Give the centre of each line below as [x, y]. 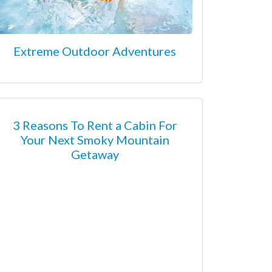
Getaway [95, 154]
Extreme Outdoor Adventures [95, 51]
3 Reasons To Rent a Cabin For [95, 125]
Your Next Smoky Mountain [95, 139]
